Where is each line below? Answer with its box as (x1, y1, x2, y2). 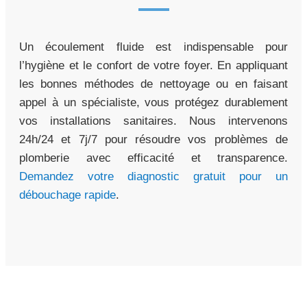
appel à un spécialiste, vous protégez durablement (19, 96, 288, 110)
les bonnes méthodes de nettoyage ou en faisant (19, 77, 288, 91)
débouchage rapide (19, 188, 116, 202)
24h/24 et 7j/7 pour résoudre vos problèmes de (19, 133, 288, 147)
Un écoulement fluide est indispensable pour (19, 40, 288, 54)
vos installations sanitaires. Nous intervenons (19, 114, 288, 128)
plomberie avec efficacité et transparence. (19, 151, 288, 165)
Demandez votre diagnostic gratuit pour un (19, 170, 288, 184)
